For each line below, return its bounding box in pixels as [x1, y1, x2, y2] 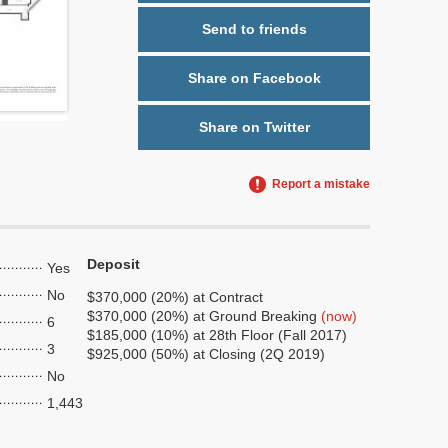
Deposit [87, 256, 140, 272]
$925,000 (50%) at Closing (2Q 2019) [87, 346, 325, 362]
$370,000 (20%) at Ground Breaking [87, 308, 321, 324]
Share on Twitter [198, 119, 310, 135]
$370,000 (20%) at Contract [87, 289, 263, 305]
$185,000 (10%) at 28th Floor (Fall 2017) [87, 327, 347, 343]
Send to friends [201, 21, 307, 37]
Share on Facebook [187, 70, 321, 86]
